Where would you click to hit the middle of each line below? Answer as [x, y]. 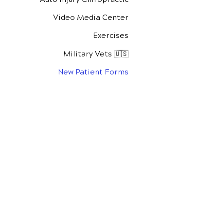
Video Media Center [91, 18]
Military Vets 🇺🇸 [96, 54]
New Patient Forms [93, 72]
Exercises [111, 36]
